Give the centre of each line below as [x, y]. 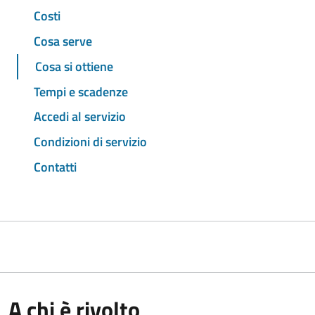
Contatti [55, 167]
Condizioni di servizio [90, 142]
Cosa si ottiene [74, 66]
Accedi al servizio [80, 117]
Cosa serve [63, 41]
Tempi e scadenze [81, 91]
